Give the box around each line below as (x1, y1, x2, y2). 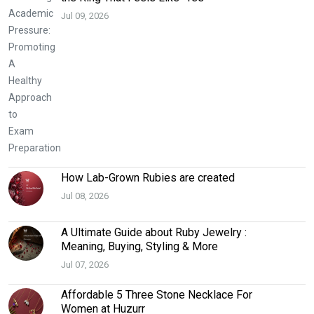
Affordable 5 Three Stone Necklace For (61, 288, 252, 302)
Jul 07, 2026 (61, 259, 109, 271)
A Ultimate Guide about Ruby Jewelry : (61, 225, 247, 239)
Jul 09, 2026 (61, 11, 109, 22)
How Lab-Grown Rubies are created (61, 170, 235, 184)
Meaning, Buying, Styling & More (61, 239, 218, 253)
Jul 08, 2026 (61, 191, 109, 202)
